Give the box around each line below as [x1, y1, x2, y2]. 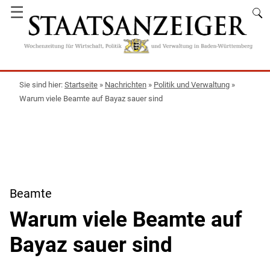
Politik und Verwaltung [154, 80, 230, 89]
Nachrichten [105, 80, 146, 89]
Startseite [64, 80, 98, 89]
